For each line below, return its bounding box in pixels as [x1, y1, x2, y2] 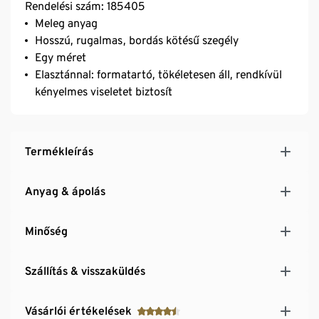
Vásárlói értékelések [25, 303, 132, 318]
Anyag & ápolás [25, 184, 105, 198]
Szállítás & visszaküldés [25, 263, 145, 278]
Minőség [25, 224, 68, 238]
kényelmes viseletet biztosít [35, 84, 172, 98]
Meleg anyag [35, 16, 98, 30]
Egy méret [35, 50, 86, 64]
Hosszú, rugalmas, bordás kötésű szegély [35, 33, 239, 47]
